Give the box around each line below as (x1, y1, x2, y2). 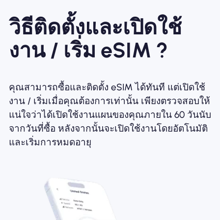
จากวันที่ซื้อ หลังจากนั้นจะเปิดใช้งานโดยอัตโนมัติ (8, 123, 208, 135)
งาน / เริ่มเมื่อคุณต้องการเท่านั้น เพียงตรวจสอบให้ (8, 95, 210, 107)
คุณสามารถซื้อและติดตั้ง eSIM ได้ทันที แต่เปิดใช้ (8, 82, 205, 93)
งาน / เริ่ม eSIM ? (8, 37, 168, 63)
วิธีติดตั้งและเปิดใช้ (8, 14, 182, 40)
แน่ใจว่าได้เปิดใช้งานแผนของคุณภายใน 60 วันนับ (8, 109, 211, 121)
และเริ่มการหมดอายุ (8, 137, 91, 148)
